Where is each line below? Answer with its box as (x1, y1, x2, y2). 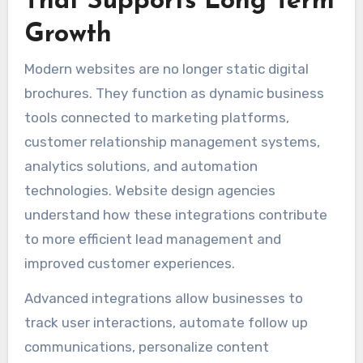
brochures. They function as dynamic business (23, 85, 324, 102)
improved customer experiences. (23, 255, 235, 272)
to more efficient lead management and (23, 231, 281, 248)
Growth (23, 21, 112, 48)
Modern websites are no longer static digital (23, 61, 309, 78)
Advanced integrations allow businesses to (23, 289, 303, 306)
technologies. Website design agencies (23, 182, 275, 199)
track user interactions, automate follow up (23, 314, 308, 331)
